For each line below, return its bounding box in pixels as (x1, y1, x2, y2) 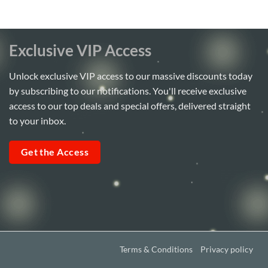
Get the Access (20, 146, 89, 157)
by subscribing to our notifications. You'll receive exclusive (9, 85, 246, 97)
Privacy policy (200, 243, 253, 254)
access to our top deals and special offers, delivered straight (9, 100, 251, 112)
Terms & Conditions (120, 243, 193, 254)
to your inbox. (9, 115, 66, 127)
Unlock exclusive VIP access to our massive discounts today (9, 70, 252, 82)
